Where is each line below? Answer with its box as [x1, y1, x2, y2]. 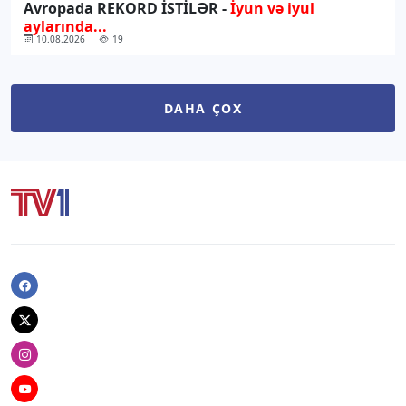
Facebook [10, 281, 63, 298]
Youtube [10, 384, 55, 401]
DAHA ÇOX [163, 100, 243, 118]
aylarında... [23, 16, 107, 37]
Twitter [10, 315, 48, 333]
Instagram [10, 350, 66, 367]
